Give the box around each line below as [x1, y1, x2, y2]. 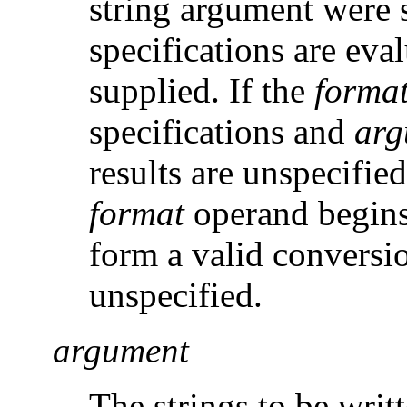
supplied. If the [89, 70, 314, 110]
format [89, 193, 184, 233]
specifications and [89, 111, 354, 151]
